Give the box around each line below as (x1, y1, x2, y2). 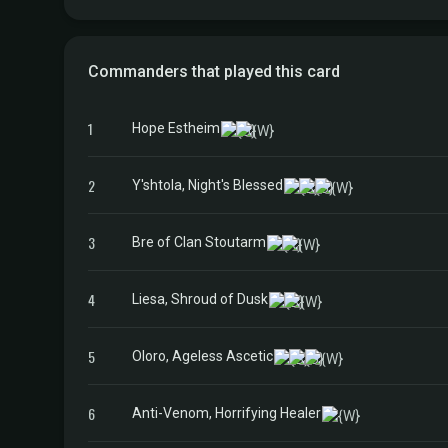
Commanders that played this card (88, 62, 340, 81)
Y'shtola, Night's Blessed (132, 176, 283, 193)
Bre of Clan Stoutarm (132, 233, 266, 250)
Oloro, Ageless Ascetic (132, 347, 273, 364)
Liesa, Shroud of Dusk (132, 290, 268, 307)
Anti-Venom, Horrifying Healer (132, 404, 321, 421)
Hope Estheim (132, 119, 220, 136)
